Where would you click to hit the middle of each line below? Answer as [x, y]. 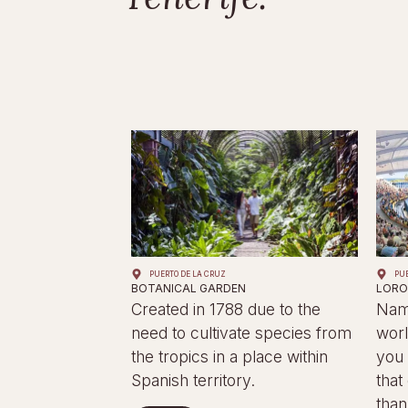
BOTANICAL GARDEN [189, 289]
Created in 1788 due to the [226, 310]
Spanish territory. [194, 381]
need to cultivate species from [242, 333]
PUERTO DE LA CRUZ [188, 275]
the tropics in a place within [230, 357]
